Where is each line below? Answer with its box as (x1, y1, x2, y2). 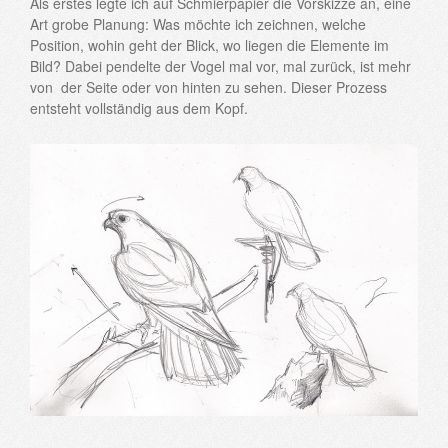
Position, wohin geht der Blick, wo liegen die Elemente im (30, 34, 389, 55)
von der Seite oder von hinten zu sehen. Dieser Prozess (30, 76, 387, 97)
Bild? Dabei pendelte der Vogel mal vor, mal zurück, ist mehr (30, 55, 411, 76)
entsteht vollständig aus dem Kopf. (30, 97, 248, 118)
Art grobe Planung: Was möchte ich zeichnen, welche (30, 13, 366, 34)
